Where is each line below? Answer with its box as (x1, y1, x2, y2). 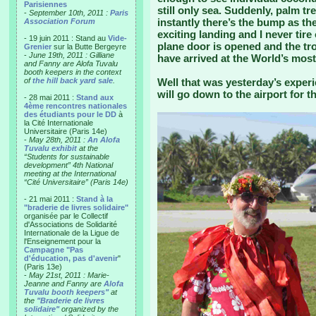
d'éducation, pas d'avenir (24, 254, 118, 262)
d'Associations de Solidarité (24, 220, 117, 229)
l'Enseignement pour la (24, 237, 101, 245)
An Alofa (87, 135, 120, 144)
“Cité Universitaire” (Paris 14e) (24, 178, 128, 186)
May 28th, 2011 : (29, 135, 87, 144)
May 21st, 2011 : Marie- (29, 271, 109, 279)
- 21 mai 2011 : (24, 195, 76, 203)
